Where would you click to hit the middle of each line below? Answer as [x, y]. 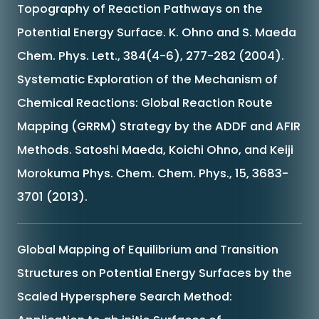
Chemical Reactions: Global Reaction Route [145, 102]
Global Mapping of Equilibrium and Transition [147, 250]
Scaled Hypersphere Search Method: [124, 297]
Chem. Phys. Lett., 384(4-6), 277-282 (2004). [150, 55]
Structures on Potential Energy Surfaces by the [154, 273]
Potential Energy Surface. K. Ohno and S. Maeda [156, 32]
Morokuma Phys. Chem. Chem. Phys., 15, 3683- [152, 173]
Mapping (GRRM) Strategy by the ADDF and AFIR [158, 126]
